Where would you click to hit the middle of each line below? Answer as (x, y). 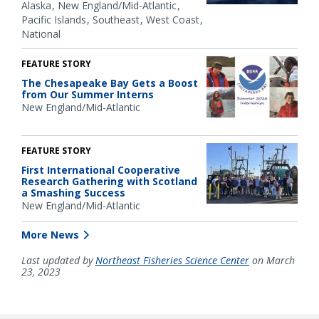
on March (272, 261)
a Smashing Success (73, 192)
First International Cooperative (101, 169)
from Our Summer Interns (88, 95)
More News (50, 235)
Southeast (116, 20)
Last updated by (58, 261)
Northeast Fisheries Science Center (172, 261)
